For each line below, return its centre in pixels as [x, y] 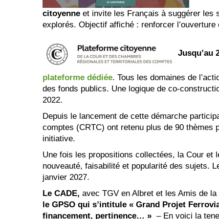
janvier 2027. [66, 177]
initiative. [59, 139]
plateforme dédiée [77, 78]
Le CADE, [62, 194]
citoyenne [61, 14]
